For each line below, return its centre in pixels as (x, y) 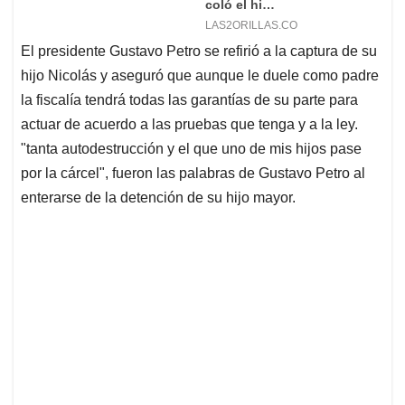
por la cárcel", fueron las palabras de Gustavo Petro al (193, 174)
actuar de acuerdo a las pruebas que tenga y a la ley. (189, 125)
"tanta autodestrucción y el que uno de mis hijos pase (191, 149)
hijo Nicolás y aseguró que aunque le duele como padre (200, 76)
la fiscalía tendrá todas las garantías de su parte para (189, 100)
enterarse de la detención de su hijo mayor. (158, 198)
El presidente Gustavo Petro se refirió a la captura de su (199, 52)
